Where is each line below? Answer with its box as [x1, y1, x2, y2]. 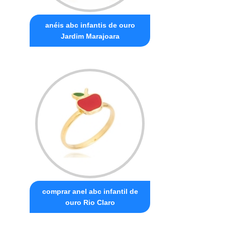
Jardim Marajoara [60, 32, 120, 40]
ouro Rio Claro [65, 198, 115, 206]
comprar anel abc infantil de [42, 187, 138, 195]
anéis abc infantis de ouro [45, 21, 135, 29]
